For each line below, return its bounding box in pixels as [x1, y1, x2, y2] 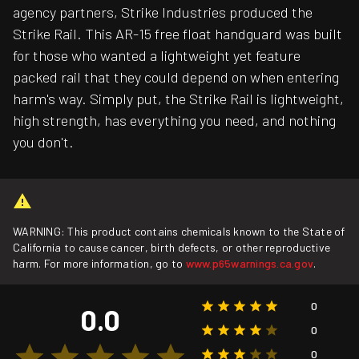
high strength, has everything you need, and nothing [13, 111, 336, 130]
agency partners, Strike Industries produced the [13, 3, 313, 22]
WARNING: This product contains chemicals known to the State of [13, 224, 345, 239]
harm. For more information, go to [13, 256, 186, 271]
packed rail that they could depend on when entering [13, 68, 339, 87]
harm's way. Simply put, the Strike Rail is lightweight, [13, 90, 344, 108]
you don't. [13, 133, 74, 151]
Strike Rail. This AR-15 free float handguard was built [13, 25, 342, 43]
